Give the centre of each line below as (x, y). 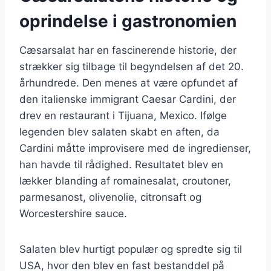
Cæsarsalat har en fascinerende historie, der (128, 50)
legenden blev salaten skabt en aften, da (119, 132)
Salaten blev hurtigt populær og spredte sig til (131, 249)
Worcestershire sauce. (73, 213)
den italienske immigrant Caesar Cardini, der (128, 99)
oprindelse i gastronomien (128, 21)
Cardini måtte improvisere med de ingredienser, (135, 148)
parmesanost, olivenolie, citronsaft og (110, 197)
